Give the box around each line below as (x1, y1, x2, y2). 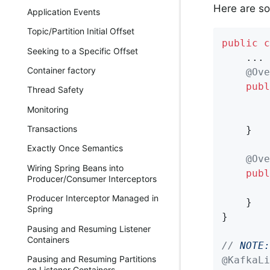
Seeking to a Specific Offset (27, 45, 138, 56)
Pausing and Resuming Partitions (27, 253, 156, 264)
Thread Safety (27, 84, 84, 95)
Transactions (27, 124, 77, 134)
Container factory (27, 64, 96, 75)
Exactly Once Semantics (27, 143, 123, 154)
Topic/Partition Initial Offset (27, 26, 134, 37)
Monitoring (27, 104, 69, 115)
